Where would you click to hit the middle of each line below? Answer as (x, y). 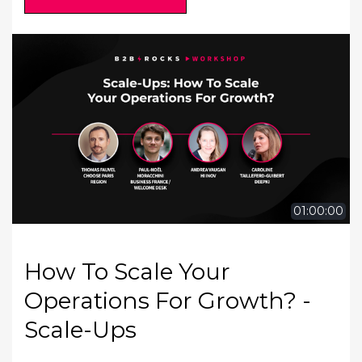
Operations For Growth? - (168, 300)
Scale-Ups (80, 329)
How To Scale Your (127, 271)
